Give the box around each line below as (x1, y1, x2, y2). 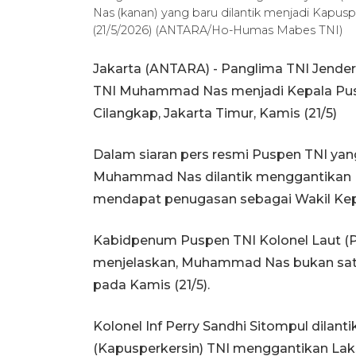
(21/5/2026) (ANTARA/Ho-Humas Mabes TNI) (93, 22, 343, 37)
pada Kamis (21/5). (93, 277, 210, 292)
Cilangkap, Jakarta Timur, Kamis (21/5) (93, 105, 337, 121)
